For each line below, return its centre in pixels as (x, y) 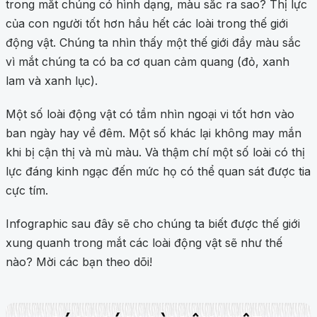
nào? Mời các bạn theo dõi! (79, 262)
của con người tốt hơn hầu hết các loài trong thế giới (147, 24)
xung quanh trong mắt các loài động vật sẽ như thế (144, 243)
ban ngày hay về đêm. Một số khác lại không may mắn (154, 133)
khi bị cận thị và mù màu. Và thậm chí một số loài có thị (155, 152)
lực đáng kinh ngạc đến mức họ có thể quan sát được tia (158, 172)
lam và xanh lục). (52, 81)
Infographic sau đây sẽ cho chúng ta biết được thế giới (153, 224)
